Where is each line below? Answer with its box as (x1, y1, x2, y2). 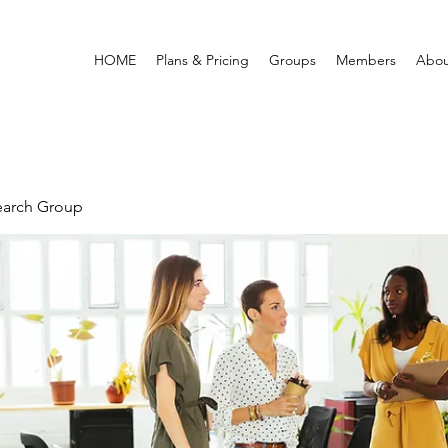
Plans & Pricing (156, 51, 249, 69)
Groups (269, 51, 316, 69)
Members (336, 51, 396, 69)
